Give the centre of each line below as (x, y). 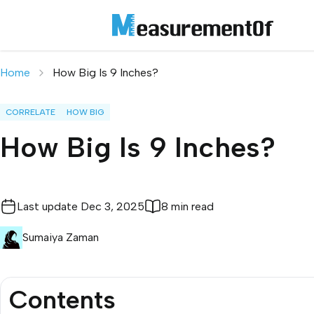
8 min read (187, 206)
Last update (47, 206)
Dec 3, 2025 (112, 206)
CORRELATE (30, 112)
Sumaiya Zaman (61, 237)
